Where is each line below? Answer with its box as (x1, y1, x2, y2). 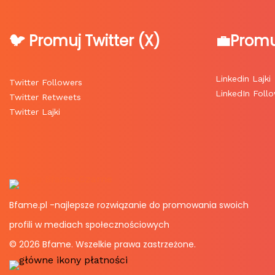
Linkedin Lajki (215, 74, 271, 84)
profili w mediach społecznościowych (9, 219, 169, 231)
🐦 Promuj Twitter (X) (9, 31, 160, 52)
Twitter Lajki (9, 107, 60, 117)
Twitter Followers (9, 77, 82, 88)
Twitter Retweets (9, 92, 81, 103)
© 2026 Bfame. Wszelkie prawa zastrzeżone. (9, 238, 196, 251)
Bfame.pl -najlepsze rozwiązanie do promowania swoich (9, 199, 249, 212)
